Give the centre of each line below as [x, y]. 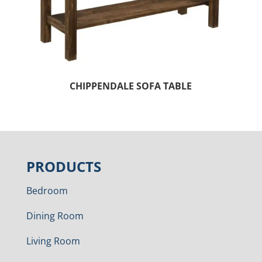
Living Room [53, 241]
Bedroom [47, 191]
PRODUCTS [63, 167]
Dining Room [55, 216]
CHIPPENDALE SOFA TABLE [131, 86]
